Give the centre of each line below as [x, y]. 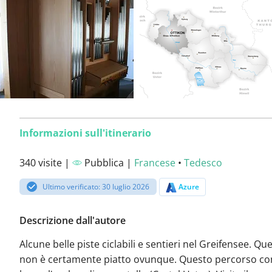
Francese [155, 163]
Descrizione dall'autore [73, 221]
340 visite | [46, 163]
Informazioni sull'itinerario [85, 133]
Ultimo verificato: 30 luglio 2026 [96, 187]
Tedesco [203, 163]
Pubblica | [108, 163]
